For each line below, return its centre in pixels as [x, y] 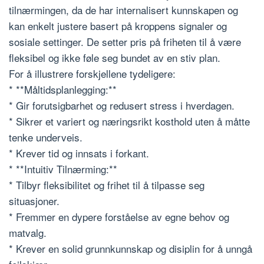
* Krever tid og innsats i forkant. [79, 153]
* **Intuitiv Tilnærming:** [63, 169]
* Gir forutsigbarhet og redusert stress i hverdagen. [122, 105]
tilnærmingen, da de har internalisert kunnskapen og [123, 9]
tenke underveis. [46, 137]
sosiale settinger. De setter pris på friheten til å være [125, 41]
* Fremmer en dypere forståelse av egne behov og [119, 216]
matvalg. [28, 232]
